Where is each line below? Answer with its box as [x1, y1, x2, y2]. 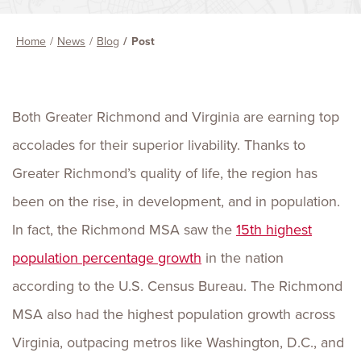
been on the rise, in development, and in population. [12, 191, 340, 212]
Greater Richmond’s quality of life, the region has [12, 163, 317, 184]
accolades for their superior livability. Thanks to [12, 135, 305, 156]
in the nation [201, 247, 284, 268]
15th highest [236, 219, 312, 240]
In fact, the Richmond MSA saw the [12, 219, 236, 240]
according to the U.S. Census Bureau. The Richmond [12, 276, 342, 297]
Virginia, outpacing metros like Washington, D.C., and [12, 332, 344, 353]
